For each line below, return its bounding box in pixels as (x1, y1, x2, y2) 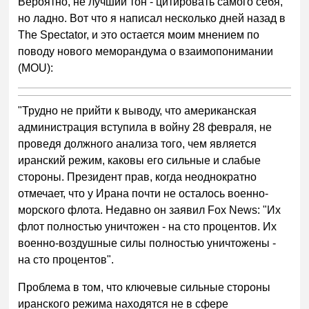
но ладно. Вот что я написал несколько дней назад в (18, 12, 286, 25)
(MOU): (18, 62, 54, 74)
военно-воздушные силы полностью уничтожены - (18, 237, 277, 250)
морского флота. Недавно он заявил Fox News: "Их (18, 204, 281, 217)
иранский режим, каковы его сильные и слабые (18, 154, 261, 167)
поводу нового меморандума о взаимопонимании (18, 46, 274, 58)
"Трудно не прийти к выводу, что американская (18, 105, 257, 117)
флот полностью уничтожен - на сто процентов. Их (18, 221, 277, 233)
